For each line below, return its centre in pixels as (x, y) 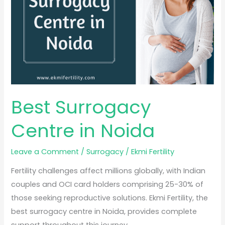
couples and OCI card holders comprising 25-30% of (107, 185)
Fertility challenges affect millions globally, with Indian (108, 171)
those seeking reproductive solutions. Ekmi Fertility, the (110, 198)
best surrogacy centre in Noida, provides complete (104, 212)
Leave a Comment (45, 151)
